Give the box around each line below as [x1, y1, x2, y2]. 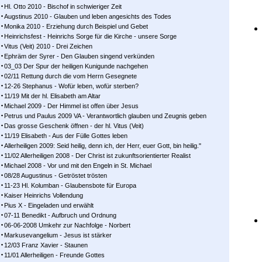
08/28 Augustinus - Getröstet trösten [4, 172, 107, 179]
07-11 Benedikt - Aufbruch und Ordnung [4, 212, 116, 219]
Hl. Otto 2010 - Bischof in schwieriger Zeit [4, 3, 122, 10]
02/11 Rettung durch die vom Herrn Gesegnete [4, 73, 137, 80]
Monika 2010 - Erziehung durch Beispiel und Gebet [4, 23, 148, 30]
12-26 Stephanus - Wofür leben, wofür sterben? [4, 82, 139, 89]
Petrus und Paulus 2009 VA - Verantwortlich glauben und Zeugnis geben [4, 112, 206, 119]
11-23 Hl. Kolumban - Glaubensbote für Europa [4, 182, 136, 189]
